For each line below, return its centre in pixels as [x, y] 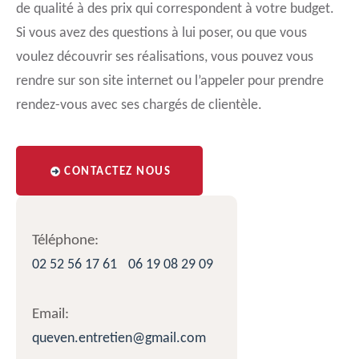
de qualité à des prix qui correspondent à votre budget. [175, 9]
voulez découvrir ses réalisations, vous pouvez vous [165, 57]
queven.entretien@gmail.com [119, 339]
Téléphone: [65, 241]
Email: [50, 315]
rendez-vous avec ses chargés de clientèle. [139, 105]
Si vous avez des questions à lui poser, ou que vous [161, 33]
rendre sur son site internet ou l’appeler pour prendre [170, 81]
